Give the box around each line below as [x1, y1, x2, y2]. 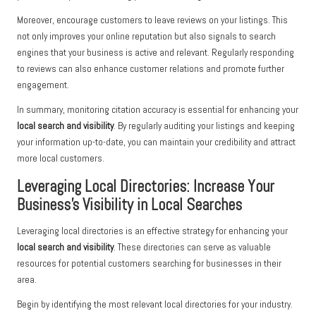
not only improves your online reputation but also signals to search [17, 30, 276, 43]
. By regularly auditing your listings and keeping [114, 120, 295, 133]
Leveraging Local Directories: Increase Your [17, 176, 274, 197]
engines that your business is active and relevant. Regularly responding [17, 47, 294, 59]
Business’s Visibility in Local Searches [17, 195, 242, 216]
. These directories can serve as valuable [114, 241, 271, 254]
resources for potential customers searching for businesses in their [17, 257, 281, 270]
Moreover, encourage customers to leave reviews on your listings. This [17, 14, 288, 27]
